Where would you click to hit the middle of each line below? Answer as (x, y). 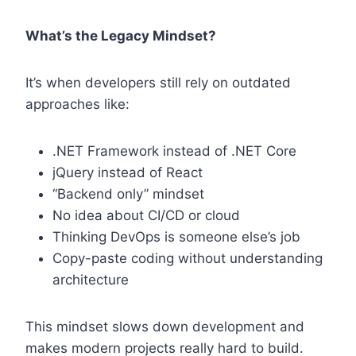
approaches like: (77, 104)
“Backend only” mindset (128, 194)
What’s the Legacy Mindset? (121, 36)
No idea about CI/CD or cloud (146, 216)
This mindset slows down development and (165, 327)
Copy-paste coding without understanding (188, 259)
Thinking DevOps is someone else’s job (176, 237)
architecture (91, 280)
